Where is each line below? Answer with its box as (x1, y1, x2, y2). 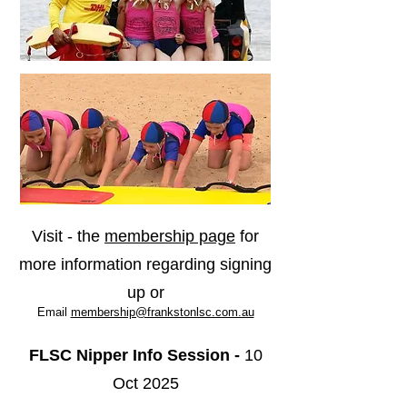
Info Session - (132, 346, 244, 364)
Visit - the (32, 227, 104, 245)
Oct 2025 (112, 374, 179, 392)
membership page (104, 227, 235, 245)
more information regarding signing (19, 255, 272, 273)
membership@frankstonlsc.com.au (70, 305, 254, 319)
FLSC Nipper (28, 346, 133, 364)
